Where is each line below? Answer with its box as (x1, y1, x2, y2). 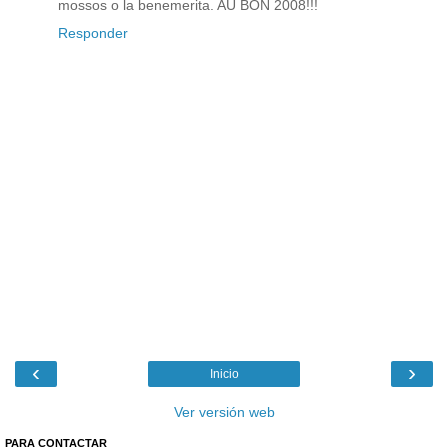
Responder (58, 25, 128, 41)
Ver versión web (173, 403, 275, 420)
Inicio (209, 366, 239, 381)
